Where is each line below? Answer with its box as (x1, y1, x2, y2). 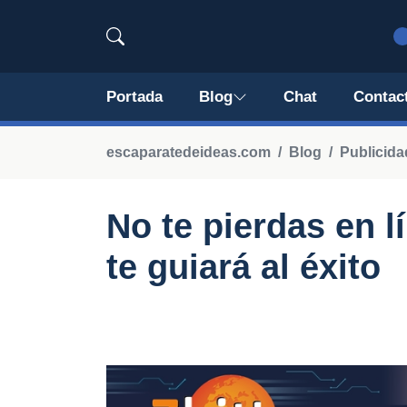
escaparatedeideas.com (106, 144, 271, 160)
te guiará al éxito (106, 248, 381, 286)
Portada (106, 88, 163, 105)
